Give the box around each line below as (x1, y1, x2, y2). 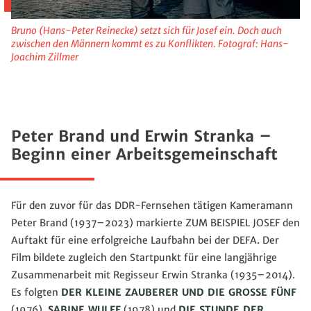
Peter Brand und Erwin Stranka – (11, 126, 271, 146)
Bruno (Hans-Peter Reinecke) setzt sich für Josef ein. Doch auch (11, 24, 282, 37)
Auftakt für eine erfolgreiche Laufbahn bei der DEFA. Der (11, 233, 279, 246)
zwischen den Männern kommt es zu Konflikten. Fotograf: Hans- (11, 37, 289, 50)
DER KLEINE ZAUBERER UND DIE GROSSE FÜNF (61, 285, 296, 299)
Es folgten (11, 285, 61, 299)
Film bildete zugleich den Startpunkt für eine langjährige (11, 251, 277, 264)
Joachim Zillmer (11, 50, 78, 63)
